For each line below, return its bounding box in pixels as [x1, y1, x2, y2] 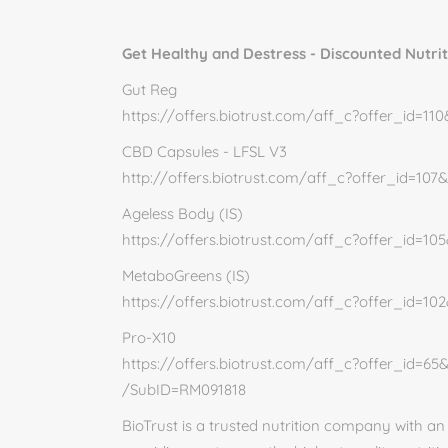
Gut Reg [122, 80, 177, 99]
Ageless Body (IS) [122, 204, 243, 223]
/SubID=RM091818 [122, 380, 246, 399]
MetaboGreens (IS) [122, 266, 250, 285]
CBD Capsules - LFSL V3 [122, 142, 287, 161]
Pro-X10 [122, 328, 176, 347]
